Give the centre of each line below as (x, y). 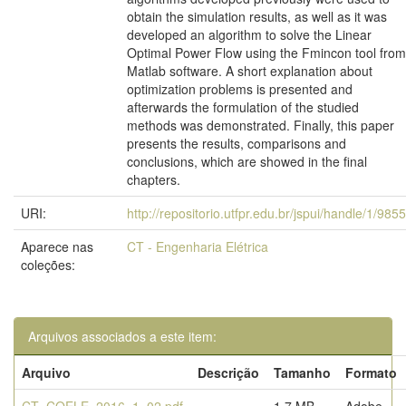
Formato (371, 372)
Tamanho (302, 372)
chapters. (154, 179)
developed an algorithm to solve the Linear (249, 34)
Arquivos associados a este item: (122, 336)
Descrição (228, 372)
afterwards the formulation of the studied (243, 107)
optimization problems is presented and (240, 89)
